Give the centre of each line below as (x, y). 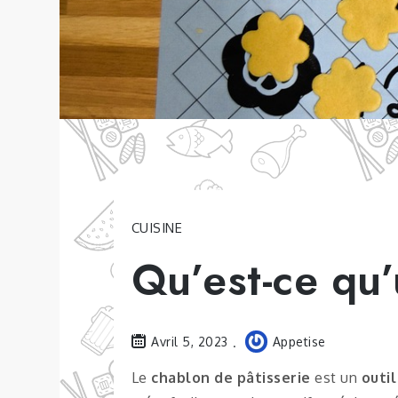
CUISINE (157, 228)
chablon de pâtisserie (231, 377)
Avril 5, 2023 (190, 342)
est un (334, 377)
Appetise (299, 342)
